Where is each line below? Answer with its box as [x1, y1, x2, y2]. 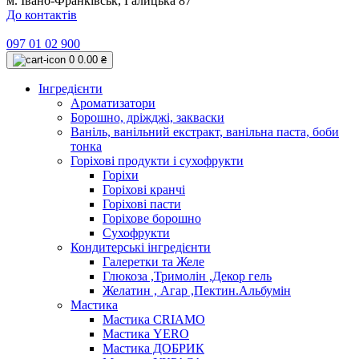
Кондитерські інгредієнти [71, 240, 211, 254]
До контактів [6, 8, 77, 22]
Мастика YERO [103, 327, 189, 341]
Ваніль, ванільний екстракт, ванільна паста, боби [71, 125, 339, 139]
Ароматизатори [71, 96, 155, 110]
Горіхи [103, 168, 139, 182]
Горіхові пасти [103, 197, 181, 211]
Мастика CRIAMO [103, 313, 205, 326]
